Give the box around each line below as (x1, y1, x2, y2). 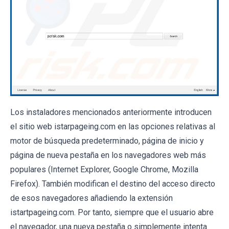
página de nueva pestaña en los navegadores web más (10, 150, 206, 160)
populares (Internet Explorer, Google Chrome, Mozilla (10, 164, 198, 174)
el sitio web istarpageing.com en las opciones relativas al (10, 121, 215, 131)
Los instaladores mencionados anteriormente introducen (10, 107, 212, 117)
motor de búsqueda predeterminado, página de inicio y (10, 135, 204, 146)
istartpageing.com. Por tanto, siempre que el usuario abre (10, 207, 214, 217)
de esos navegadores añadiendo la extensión (10, 193, 173, 203)
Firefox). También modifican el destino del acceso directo (10, 178, 215, 189)
